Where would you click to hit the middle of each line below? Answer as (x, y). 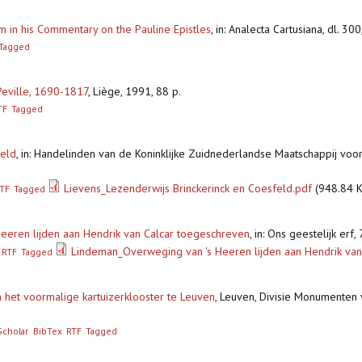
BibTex (47, 331)
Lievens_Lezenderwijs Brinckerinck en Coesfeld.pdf (188, 189)
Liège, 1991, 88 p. (137, 92)
